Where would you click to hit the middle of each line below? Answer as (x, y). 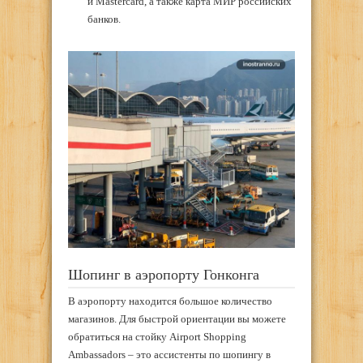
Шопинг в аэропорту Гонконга (164, 274)
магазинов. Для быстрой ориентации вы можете (177, 319)
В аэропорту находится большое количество (170, 301)
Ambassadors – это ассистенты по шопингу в (169, 355)
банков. (104, 19)
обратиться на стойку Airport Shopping (157, 337)
